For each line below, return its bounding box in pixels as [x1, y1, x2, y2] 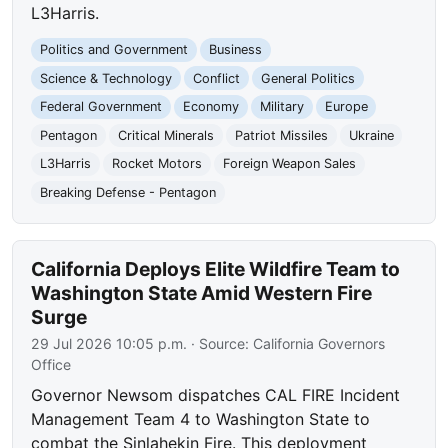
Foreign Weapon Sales [222, 156, 356, 172]
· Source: [187, 334, 254, 352]
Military [259, 99, 304, 115]
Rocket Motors [111, 156, 202, 172]
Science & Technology [40, 70, 173, 86]
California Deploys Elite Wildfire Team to [31, 256, 401, 281]
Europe [324, 99, 368, 115]
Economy [182, 99, 239, 115]
